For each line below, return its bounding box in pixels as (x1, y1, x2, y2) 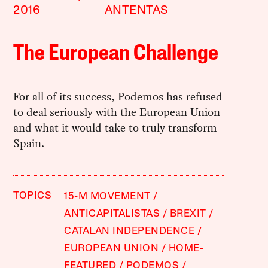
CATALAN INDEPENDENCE (64, 226, 195, 236)
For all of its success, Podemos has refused (13, 88, 223, 105)
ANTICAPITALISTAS (64, 208, 160, 219)
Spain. (13, 135, 45, 151)
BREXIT (169, 208, 206, 219)
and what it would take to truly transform (13, 119, 218, 136)
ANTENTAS (104, 4, 168, 17)
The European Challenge (13, 43, 219, 65)
